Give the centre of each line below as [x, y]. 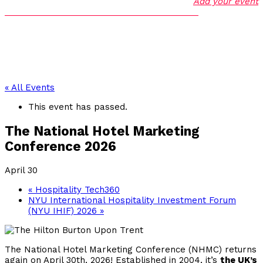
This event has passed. [78, 107]
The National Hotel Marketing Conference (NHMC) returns [131, 249]
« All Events [30, 88]
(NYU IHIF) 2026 [64, 210]
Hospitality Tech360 [76, 189]
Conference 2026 [60, 146]
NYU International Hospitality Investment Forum [132, 200]
